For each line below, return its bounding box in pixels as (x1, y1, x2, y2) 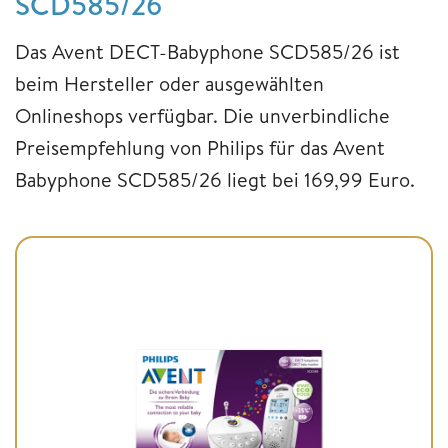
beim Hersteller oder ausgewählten (15, 70, 324, 98)
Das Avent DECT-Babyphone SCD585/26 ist (15, 38, 400, 66)
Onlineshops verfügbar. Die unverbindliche (15, 102, 390, 130)
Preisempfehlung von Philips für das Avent (15, 134, 385, 162)
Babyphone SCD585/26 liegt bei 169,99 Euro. (15, 166, 415, 194)
